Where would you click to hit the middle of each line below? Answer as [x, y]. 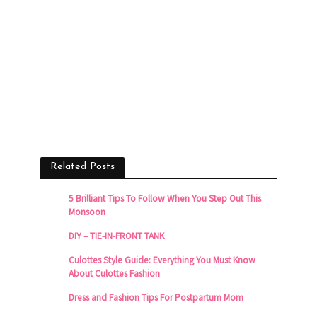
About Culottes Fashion [114, 273]
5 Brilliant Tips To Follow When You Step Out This [165, 198]
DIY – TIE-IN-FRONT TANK [116, 236]
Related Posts [82, 166]
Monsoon [87, 212]
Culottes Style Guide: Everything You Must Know [162, 260]
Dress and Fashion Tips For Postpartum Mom [156, 297]
